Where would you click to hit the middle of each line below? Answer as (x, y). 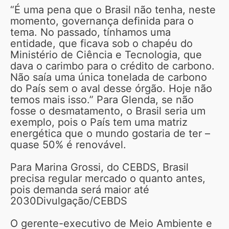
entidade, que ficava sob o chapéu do (101, 43)
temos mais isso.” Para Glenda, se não (102, 99)
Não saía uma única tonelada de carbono (109, 77)
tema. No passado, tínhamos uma (90, 32)
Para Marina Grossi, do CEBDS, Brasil (99, 167)
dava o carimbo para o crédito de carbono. (112, 66)
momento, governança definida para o (102, 21)
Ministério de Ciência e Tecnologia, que (106, 54)
